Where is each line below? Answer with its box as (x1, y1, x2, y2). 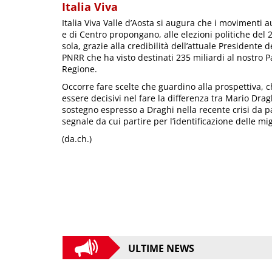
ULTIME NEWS (128, 242, 194, 256)
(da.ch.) (62, 133, 92, 145)
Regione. (62, 63, 97, 75)
